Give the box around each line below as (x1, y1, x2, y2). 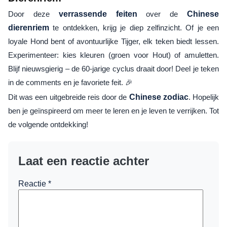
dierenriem (8, 23, 49, 32)
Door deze (8, 10, 59, 19)
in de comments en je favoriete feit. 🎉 (8, 78, 133, 87)
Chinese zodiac (129, 93, 188, 102)
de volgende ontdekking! (8, 120, 88, 129)
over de (137, 10, 187, 19)
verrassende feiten (58, 10, 137, 19)
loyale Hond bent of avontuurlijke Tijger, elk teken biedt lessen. (8, 37, 219, 46)
